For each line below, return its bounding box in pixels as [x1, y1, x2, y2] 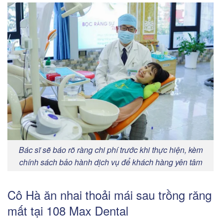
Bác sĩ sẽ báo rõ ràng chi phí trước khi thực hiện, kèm [18, 144, 203, 155]
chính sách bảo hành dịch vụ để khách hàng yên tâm [19, 156, 202, 168]
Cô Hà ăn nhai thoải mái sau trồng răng [7, 186, 212, 204]
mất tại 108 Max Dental [7, 202, 128, 220]
